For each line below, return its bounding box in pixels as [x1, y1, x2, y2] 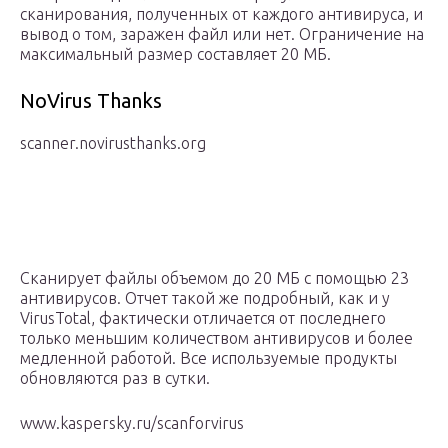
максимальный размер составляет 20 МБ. [20, 45, 331, 64]
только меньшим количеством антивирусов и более [20, 329, 413, 348]
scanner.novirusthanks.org [20, 134, 206, 153]
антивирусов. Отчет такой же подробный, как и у [20, 289, 390, 308]
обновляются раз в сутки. [20, 369, 210, 388]
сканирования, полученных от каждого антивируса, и [20, 5, 423, 24]
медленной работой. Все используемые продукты [20, 349, 397, 368]
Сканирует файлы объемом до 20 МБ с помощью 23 [20, 269, 409, 288]
